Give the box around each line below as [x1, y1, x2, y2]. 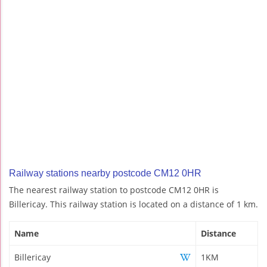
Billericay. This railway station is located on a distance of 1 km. [9, 198, 258, 210]
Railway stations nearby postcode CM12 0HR [9, 167, 201, 178]
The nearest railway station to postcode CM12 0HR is [9, 184, 219, 195]
